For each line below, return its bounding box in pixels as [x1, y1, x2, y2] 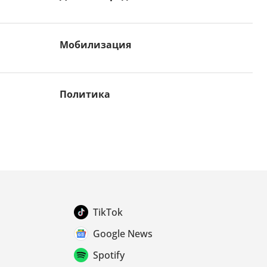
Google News [93, 227, 153, 241]
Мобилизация [60, 38, 131, 52]
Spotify [93, 249, 125, 262]
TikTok [93, 206, 123, 219]
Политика [60, 88, 110, 101]
